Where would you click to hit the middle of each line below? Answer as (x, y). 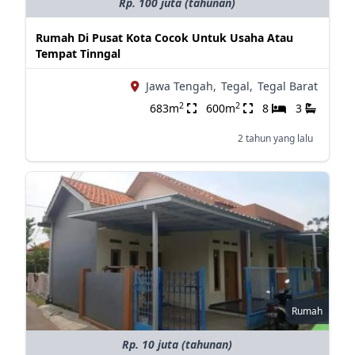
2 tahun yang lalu (275, 138)
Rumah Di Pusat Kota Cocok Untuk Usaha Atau (164, 38)
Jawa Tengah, (181, 86)
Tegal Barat (287, 86)
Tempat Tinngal (78, 53)
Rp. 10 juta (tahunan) (177, 344)
